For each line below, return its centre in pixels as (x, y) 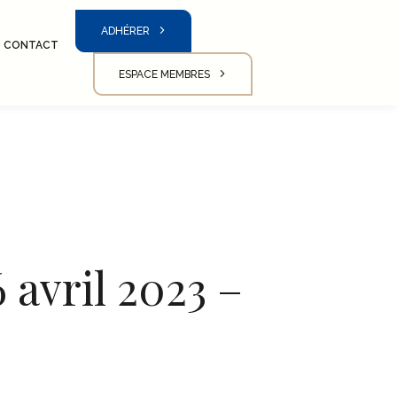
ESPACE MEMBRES (164, 74)
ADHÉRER (125, 31)
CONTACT (31, 45)
